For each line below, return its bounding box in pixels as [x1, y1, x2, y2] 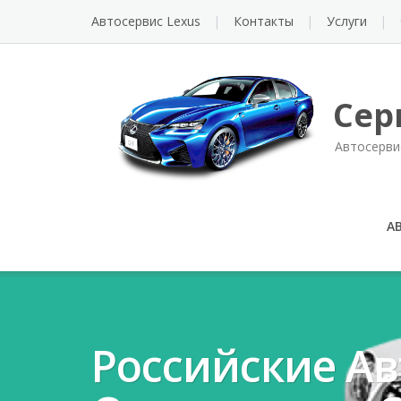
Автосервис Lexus [91, 13, 200, 30]
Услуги [327, 13, 367, 30]
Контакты [234, 13, 294, 30]
